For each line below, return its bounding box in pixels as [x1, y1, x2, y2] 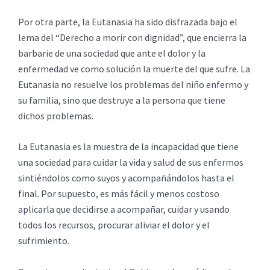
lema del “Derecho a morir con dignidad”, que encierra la [18, 31, 246, 43]
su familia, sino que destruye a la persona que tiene [18, 93, 225, 106]
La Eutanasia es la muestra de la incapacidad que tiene [18, 140, 239, 153]
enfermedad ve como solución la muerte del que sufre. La [18, 62, 250, 75]
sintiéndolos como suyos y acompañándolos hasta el [18, 172, 234, 184]
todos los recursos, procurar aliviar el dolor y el [18, 219, 210, 231]
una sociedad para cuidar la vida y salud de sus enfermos [18, 156, 243, 169]
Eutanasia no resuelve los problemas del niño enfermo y [18, 78, 248, 90]
